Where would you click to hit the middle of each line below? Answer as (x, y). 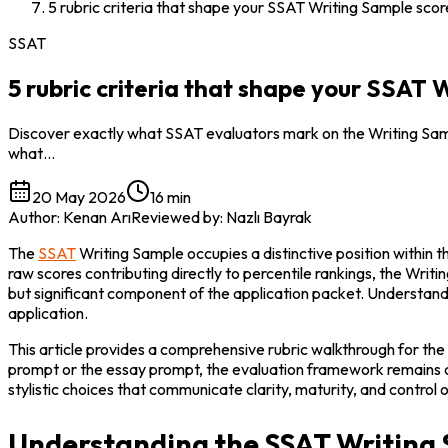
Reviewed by (175, 216)
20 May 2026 (79, 196)
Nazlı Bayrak (269, 216)
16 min (170, 196)
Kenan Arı (97, 216)
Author (32, 216)
